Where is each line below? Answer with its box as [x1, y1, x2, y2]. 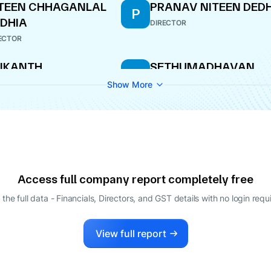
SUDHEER [150, 76, 201, 90]
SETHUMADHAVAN [150, 60, 255, 74]
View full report [95, 227, 166, 240]
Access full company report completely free [18, 172, 253, 186]
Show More [106, 79, 152, 90]
